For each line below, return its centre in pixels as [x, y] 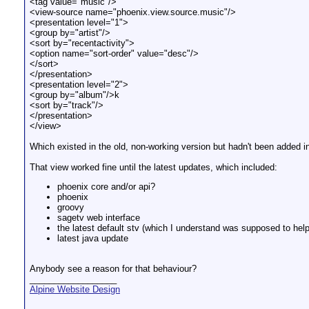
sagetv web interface [99, 218]
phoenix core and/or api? [106, 187]
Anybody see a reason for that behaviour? [113, 268]
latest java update [93, 239]
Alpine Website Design [75, 289]
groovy [71, 208]
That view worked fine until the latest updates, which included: [153, 167]
